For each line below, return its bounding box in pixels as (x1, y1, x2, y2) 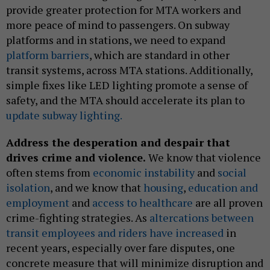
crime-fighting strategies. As (6, 210, 149, 225)
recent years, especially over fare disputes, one (6, 240, 235, 256)
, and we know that (50, 180, 143, 195)
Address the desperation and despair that (6, 135, 230, 150)
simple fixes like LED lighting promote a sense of (6, 78, 248, 93)
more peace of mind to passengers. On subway (6, 17, 230, 33)
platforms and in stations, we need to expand (6, 33, 225, 48)
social (218, 165, 246, 180)
